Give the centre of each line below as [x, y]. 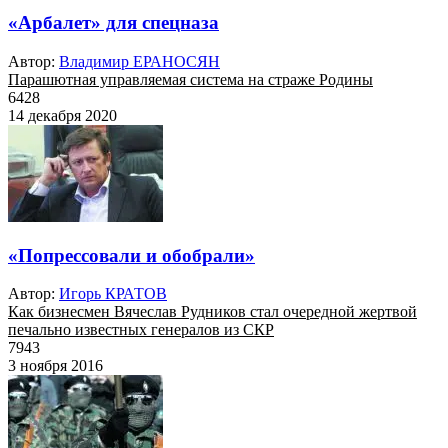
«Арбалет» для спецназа [113, 23]
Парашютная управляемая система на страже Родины [190, 79]
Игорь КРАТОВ [113, 294]
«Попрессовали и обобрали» [131, 255]
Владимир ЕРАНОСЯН [139, 61]
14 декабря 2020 [62, 115]
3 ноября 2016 [55, 366]
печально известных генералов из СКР [141, 330]
